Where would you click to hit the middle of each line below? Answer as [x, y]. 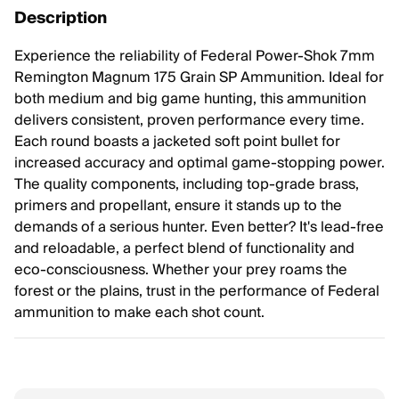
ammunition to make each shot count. [139, 313]
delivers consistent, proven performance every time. [189, 120]
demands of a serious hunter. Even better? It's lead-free [199, 227]
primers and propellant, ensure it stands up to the [178, 206]
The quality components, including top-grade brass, [187, 184]
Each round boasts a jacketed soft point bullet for [177, 142]
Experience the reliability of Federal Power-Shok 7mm [195, 56]
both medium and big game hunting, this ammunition [190, 99]
